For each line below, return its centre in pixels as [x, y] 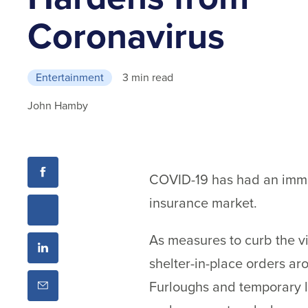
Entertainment [70, 78]
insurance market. [203, 202]
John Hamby [58, 106]
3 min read [148, 78]
